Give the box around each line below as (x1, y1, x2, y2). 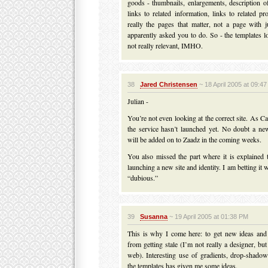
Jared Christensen (139, 81, 197, 88)
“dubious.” (127, 173, 158, 182)
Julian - (127, 96, 148, 106)
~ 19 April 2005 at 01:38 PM (167, 213, 248, 220)
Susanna (139, 213, 167, 220)
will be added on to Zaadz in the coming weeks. (127, 135, 261, 144)
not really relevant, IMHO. (127, 41, 203, 50)
